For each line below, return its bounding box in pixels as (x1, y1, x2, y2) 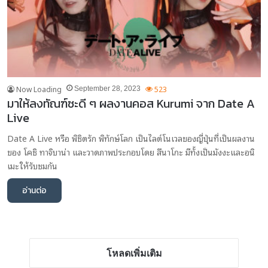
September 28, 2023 (74, 84, 141, 93)
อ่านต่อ (22, 184, 47, 197)
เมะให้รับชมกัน (7, 159, 57, 173)
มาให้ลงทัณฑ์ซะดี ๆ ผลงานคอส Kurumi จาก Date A (7, 95, 255, 113)
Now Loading (16, 83, 62, 95)
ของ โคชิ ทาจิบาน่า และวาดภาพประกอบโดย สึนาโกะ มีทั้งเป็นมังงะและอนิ (7, 145, 255, 159)
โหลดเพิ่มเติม (106, 248, 162, 259)
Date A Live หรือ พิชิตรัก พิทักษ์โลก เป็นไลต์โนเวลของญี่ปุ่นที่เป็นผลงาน (7, 131, 255, 145)
